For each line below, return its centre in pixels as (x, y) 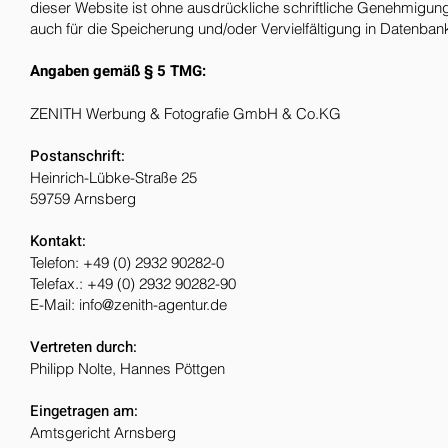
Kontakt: (58, 241)
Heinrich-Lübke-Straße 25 (113, 177)
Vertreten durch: (83, 347)
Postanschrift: (77, 156)
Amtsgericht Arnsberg (103, 432)
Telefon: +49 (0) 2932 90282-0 (129, 262)
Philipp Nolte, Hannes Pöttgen (129, 368)
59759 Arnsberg (83, 198)
